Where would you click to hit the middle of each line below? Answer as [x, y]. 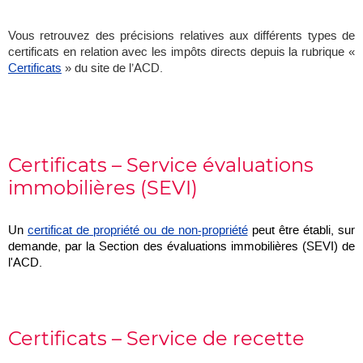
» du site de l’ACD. [112, 68]
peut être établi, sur [301, 231]
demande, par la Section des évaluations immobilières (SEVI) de [181, 247]
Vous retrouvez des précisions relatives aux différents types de [181, 36]
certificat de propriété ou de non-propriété [138, 231]
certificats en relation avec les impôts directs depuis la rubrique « [181, 52]
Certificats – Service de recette [156, 339]
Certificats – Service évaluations [161, 165]
